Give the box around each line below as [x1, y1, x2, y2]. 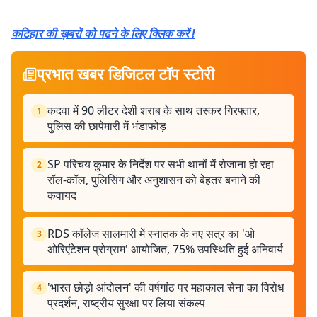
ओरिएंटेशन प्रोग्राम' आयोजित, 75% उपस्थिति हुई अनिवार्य [47, 241, 283, 257]
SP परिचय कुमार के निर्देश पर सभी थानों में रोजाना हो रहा [47, 156, 274, 172]
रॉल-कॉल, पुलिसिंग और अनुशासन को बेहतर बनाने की [47, 172, 260, 188]
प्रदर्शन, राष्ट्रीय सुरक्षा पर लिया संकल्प [47, 295, 205, 311]
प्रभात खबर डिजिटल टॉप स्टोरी [37, 63, 214, 84]
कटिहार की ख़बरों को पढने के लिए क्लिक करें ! [11, 25, 195, 41]
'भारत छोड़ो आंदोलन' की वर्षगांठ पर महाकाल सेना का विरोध [47, 279, 284, 295]
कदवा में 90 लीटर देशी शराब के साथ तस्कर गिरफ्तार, [47, 103, 260, 118]
